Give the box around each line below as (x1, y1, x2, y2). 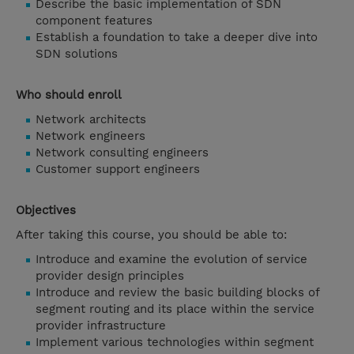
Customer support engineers (36, 162, 200, 177)
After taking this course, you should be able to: (16, 228, 287, 243)
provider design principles (36, 269, 184, 284)
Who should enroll (16, 88, 122, 103)
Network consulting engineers (36, 145, 209, 160)
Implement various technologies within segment (36, 335, 314, 350)
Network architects (36, 112, 146, 127)
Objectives (16, 203, 76, 218)
